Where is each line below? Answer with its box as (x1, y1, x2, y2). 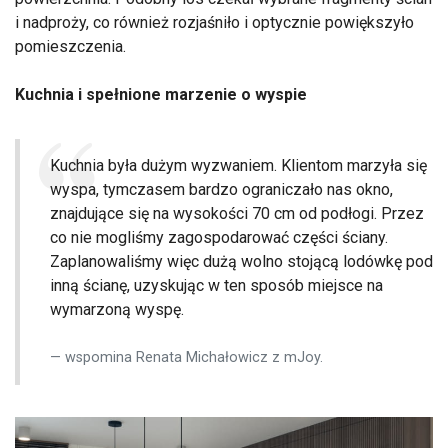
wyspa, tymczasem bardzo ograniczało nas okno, (50, 180, 393, 200)
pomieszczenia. (15, 37, 126, 57)
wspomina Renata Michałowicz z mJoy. (65, 349, 323, 367)
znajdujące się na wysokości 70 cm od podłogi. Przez (50, 204, 424, 224)
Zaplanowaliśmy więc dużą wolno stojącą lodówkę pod (50, 252, 433, 272)
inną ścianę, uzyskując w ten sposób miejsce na (50, 276, 383, 296)
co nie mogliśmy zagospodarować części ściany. (50, 228, 388, 248)
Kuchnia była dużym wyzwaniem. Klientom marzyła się (50, 156, 427, 176)
